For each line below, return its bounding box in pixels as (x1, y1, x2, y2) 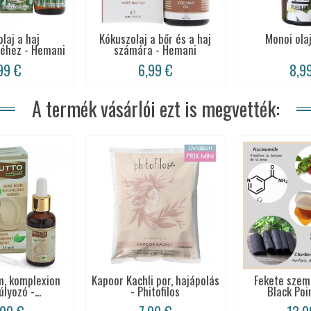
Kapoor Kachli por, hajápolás (91, 271, 219, 289)
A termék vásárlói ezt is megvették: (31, 94, 280, 123)
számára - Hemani (114, 40, 197, 58)
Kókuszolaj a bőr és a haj (99, 29, 212, 47)
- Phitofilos (131, 283, 180, 301)
